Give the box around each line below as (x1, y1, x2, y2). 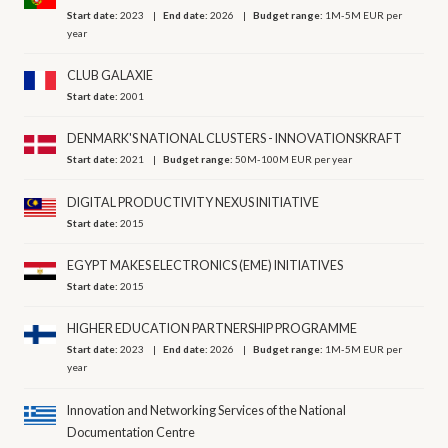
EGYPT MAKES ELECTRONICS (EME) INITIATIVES (67, 258, 344, 274)
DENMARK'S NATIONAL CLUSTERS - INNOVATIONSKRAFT (67, 131, 403, 147)
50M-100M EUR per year (235, 153, 353, 166)
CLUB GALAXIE (67, 67, 154, 83)
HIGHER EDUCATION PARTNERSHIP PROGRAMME (67, 321, 358, 337)
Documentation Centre (67, 424, 196, 440)
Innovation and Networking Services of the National (67, 402, 347, 418)
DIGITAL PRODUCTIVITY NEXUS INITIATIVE (67, 194, 320, 210)
